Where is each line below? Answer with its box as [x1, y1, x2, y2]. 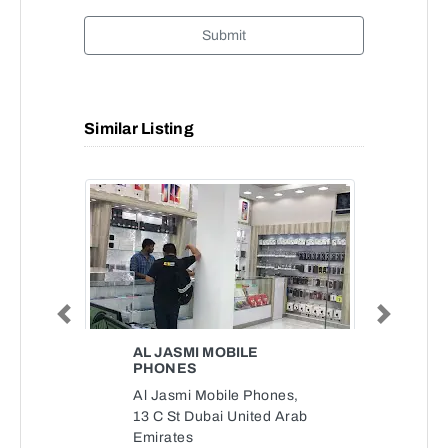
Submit [201, 28, 247, 43]
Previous [62, 314, 110, 325]
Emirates [133, 430, 193, 445]
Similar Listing [84, 120, 194, 137]
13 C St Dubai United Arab [133, 409, 308, 424]
